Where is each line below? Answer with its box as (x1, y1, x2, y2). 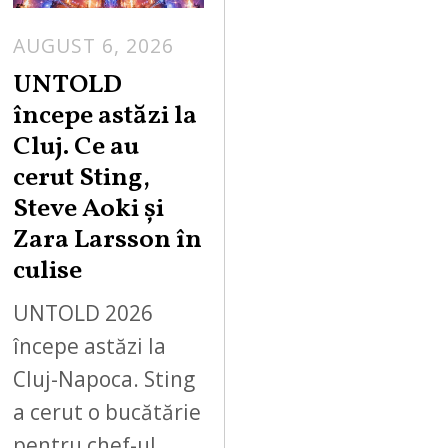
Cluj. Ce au (13, 128, 140, 166)
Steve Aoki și (13, 190, 165, 228)
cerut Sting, (13, 159, 151, 197)
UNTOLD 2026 (13, 299, 154, 328)
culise (13, 252, 83, 290)
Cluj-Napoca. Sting (13, 365, 196, 394)
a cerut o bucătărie (13, 398, 202, 427)
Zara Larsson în (13, 221, 203, 259)
